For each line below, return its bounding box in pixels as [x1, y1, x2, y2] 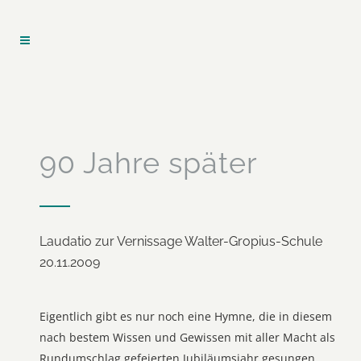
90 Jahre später [39, 146, 258, 180]
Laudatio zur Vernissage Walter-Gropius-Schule [39, 234, 322, 249]
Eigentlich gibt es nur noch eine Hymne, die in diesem [39, 309, 332, 324]
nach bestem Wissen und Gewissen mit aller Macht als [39, 330, 335, 345]
